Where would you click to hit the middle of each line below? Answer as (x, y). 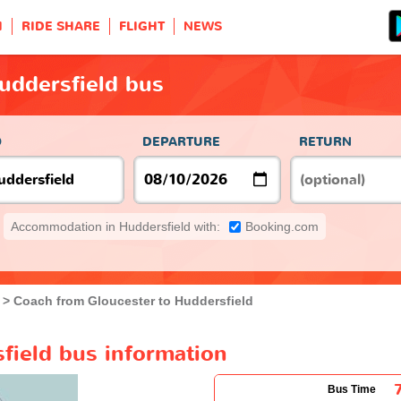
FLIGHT (142, 26)
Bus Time (352, 389)
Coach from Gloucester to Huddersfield (133, 300)
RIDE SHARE (61, 26)
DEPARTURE (181, 141)
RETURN (325, 141)
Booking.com (282, 226)
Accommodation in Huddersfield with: (115, 226)
